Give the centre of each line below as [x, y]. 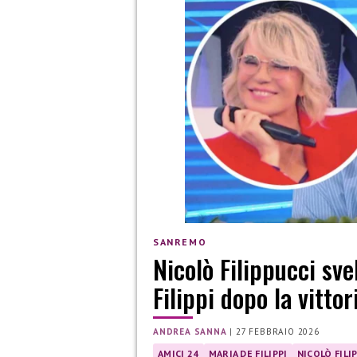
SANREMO [180, 241]
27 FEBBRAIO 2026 [278, 332]
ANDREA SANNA [190, 332]
